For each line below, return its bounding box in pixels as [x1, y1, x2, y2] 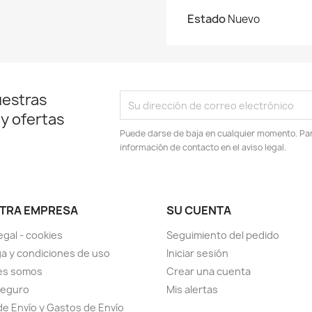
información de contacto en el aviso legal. [120, 141, 287, 153]
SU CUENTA [166, 203, 231, 218]
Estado [187, 11, 226, 26]
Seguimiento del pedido [166, 228, 279, 242]
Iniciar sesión [166, 247, 228, 260]
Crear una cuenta [166, 265, 251, 278]
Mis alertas [166, 283, 218, 296]
